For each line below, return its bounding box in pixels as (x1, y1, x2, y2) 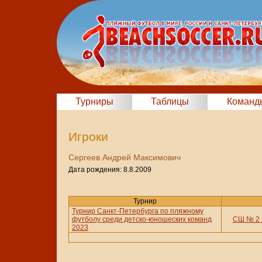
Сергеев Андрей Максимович (68, 153, 181, 163)
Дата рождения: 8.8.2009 (68, 166, 151, 174)
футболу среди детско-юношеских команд (72, 215, 212, 224)
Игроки (68, 130, 108, 144)
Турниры (75, 96, 113, 106)
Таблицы (151, 96, 189, 106)
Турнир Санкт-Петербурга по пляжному (72, 207, 204, 216)
